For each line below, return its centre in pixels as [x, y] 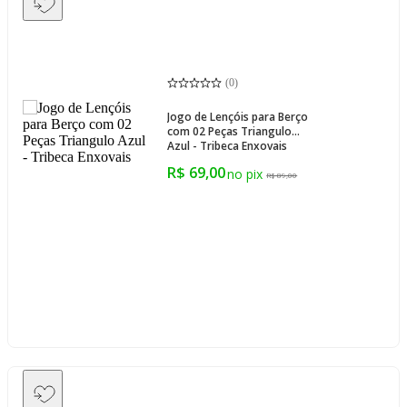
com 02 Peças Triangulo [230, 131]
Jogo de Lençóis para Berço [238, 116]
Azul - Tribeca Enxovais [228, 145]
